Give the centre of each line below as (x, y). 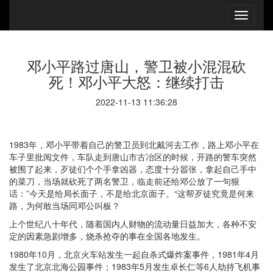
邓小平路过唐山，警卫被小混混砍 (136, 66)
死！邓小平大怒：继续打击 (136, 81)
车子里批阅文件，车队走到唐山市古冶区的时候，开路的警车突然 (133, 157)
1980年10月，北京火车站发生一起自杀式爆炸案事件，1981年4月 (134, 254)
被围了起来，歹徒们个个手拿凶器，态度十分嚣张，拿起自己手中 (133, 169)
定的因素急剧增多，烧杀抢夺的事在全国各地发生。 (107, 236)
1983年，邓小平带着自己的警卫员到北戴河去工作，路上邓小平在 (134, 144)
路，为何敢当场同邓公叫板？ (65, 205)
